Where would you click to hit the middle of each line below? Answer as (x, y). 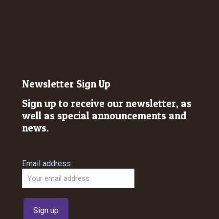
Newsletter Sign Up (66, 84)
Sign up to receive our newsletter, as (107, 104)
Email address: (47, 164)
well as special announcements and (104, 116)
